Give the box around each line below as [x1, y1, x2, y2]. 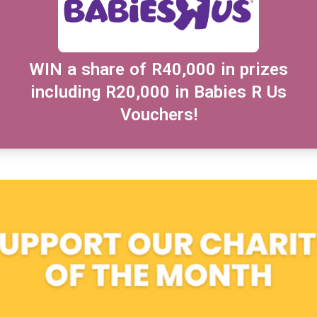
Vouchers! [120, 105, 197, 125]
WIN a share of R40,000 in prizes [29, 59, 288, 80]
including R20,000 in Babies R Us [30, 82, 287, 103]
